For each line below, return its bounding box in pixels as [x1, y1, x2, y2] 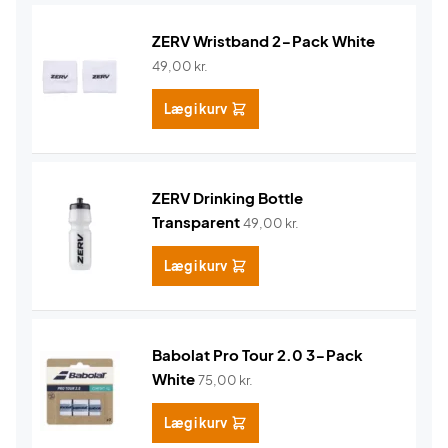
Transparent [152, 212, 240, 231]
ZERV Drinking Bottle [152, 188, 303, 207]
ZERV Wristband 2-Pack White [152, 31, 375, 50]
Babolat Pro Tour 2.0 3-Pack [152, 345, 363, 364]
